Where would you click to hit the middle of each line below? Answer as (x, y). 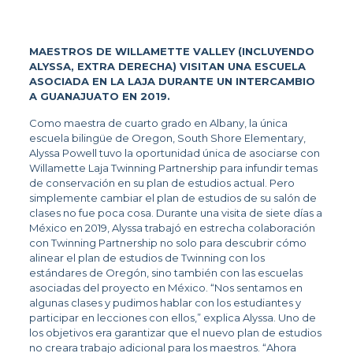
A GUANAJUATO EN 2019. (99, 97)
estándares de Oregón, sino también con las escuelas (165, 273)
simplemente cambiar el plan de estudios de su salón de (173, 198)
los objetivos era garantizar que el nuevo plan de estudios (175, 333)
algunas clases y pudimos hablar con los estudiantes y (165, 303)
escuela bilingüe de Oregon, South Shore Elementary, (167, 138)
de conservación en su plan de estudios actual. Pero (162, 183)
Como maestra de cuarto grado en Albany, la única (158, 123)
